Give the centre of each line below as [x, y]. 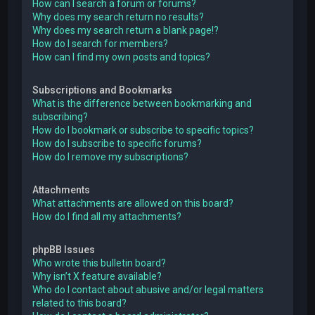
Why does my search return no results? [118, 17]
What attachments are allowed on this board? [133, 203]
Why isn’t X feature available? [97, 276]
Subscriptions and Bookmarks [103, 90]
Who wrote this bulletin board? [99, 263]
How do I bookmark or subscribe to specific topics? [143, 130]
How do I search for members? [101, 43]
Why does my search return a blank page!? [126, 30]
